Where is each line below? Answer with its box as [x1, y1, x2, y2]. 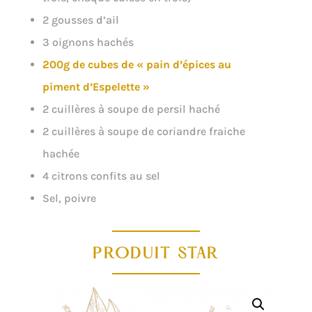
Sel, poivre [42, 191, 96, 205]
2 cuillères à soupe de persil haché [42, 102, 220, 116]
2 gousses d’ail [42, 13, 119, 26]
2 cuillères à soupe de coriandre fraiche [42, 124, 245, 138]
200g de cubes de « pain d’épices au [42, 57, 231, 71]
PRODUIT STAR [92, 246, 219, 263]
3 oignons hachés [42, 35, 134, 49]
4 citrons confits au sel [42, 169, 160, 182]
